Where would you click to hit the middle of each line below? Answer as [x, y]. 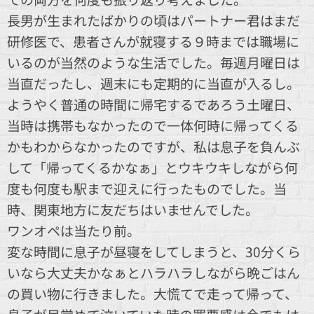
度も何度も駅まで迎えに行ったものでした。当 [147, 188]
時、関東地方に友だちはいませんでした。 [133, 209]
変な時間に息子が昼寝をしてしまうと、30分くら [154, 251]
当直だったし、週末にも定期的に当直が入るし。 [153, 83]
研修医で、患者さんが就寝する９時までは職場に [153, 41]
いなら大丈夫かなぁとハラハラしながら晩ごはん [153, 272]
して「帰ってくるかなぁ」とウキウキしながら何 [152, 167]
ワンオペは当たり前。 [74, 230]
